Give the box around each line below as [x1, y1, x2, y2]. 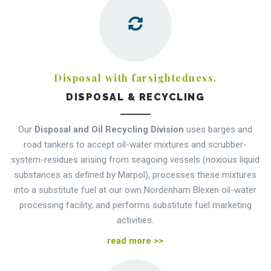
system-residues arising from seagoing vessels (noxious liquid [11, 154, 260, 166]
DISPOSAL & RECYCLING [66, 91, 205, 103]
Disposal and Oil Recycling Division [34, 124, 184, 135]
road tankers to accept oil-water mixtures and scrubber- [24, 139, 247, 151]
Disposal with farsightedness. [54, 71, 217, 85]
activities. [117, 215, 154, 226]
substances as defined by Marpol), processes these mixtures [14, 169, 257, 181]
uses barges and [184, 124, 253, 135]
